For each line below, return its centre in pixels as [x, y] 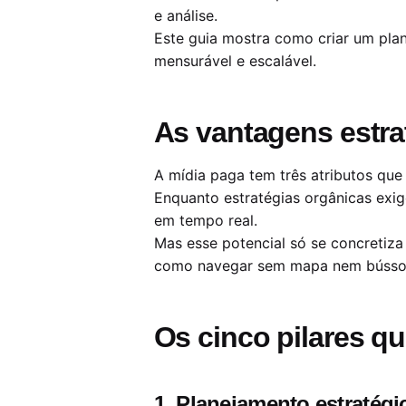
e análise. [185, 15]
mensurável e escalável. [235, 60]
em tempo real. [205, 220]
